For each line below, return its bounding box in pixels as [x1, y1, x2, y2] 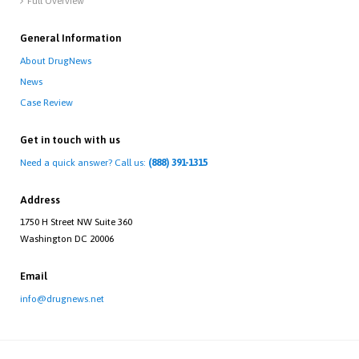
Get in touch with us [20, 134, 120, 146]
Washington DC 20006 [20, 233, 114, 244]
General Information [20, 32, 121, 44]
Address [20, 194, 60, 206]
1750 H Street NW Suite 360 [20, 216, 132, 228]
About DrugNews [20, 55, 91, 67]
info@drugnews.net [20, 293, 104, 305]
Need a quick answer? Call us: [20, 157, 148, 168]
